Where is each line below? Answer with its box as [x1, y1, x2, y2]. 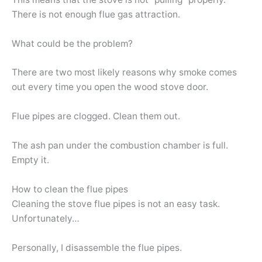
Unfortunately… [12, 212, 80, 224]
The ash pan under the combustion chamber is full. [12, 139, 228, 151]
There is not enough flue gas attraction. [12, 8, 180, 20]
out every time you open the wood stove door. [12, 81, 208, 93]
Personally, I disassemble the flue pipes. [12, 242, 182, 253]
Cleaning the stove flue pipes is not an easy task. [12, 198, 220, 209]
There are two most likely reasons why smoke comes [12, 67, 237, 78]
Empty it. [12, 154, 49, 166]
